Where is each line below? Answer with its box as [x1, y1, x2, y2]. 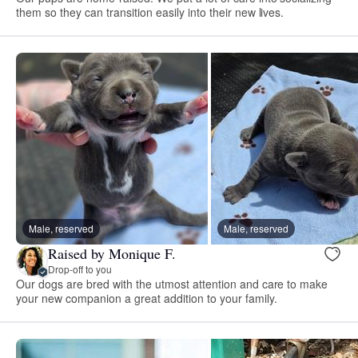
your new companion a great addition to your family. [16, 289, 277, 306]
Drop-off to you [48, 262, 112, 276]
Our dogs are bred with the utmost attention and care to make [16, 275, 328, 292]
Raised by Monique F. [48, 244, 176, 264]
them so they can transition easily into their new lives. [16, 3, 284, 20]
